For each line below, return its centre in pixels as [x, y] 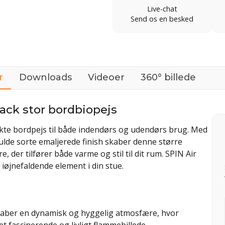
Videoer [106, 77]
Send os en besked [162, 19]
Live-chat [162, 9]
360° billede [168, 77]
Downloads [45, 77]
